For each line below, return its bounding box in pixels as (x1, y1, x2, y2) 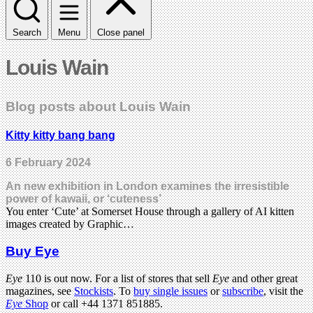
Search (13, 27, 41, 38)
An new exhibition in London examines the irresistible (6, 180, 289, 193)
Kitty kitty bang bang (6, 129, 115, 142)
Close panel (97, 27, 145, 38)
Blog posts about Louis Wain (6, 99, 191, 114)
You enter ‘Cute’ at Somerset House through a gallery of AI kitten (6, 205, 294, 218)
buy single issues (133, 284, 208, 297)
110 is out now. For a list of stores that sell (22, 272, 212, 284)
